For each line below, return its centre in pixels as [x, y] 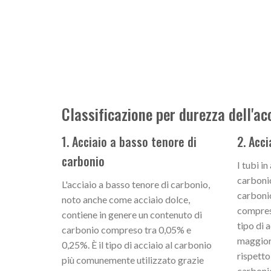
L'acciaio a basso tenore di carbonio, [136, 184]
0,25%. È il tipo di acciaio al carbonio [137, 245]
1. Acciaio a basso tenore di [129, 142]
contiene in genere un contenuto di [132, 215]
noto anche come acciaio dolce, [126, 200]
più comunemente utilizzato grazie [133, 260]
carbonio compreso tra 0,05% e [126, 230]
